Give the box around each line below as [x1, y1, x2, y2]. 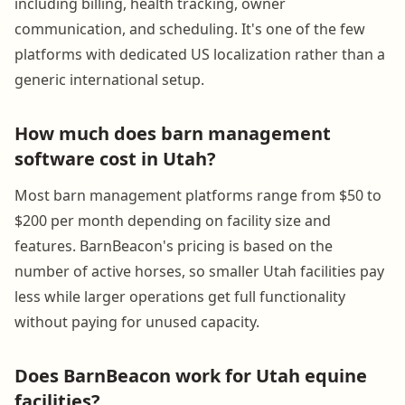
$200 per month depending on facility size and [14, 210, 331, 231]
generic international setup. [14, 69, 204, 89]
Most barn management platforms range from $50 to [14, 184, 381, 205]
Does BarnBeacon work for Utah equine [14, 363, 367, 388]
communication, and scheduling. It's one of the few [14, 18, 365, 39]
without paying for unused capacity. [14, 311, 259, 332]
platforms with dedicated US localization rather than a [14, 43, 385, 64]
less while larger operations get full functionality [14, 286, 345, 306]
